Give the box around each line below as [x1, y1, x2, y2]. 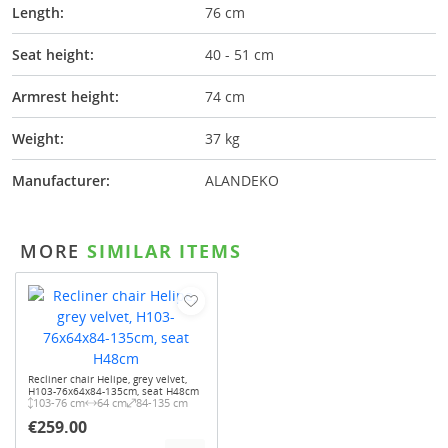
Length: [12, 3, 64, 23]
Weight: [12, 129, 64, 149]
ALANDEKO [205, 171, 279, 191]
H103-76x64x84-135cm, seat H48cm [27, 384, 199, 399]
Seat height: [12, 45, 94, 65]
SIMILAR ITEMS [80, 239, 242, 264]
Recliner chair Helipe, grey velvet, [27, 372, 187, 387]
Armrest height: [12, 87, 119, 107]
